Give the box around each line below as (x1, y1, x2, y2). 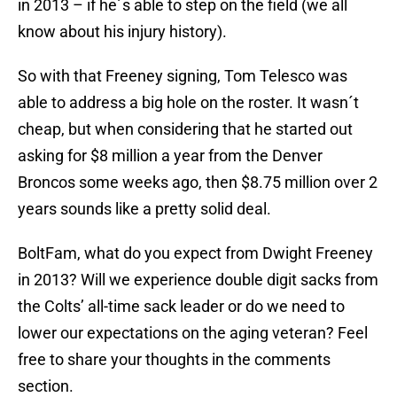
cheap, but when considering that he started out (18, 120, 353, 139)
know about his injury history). (18, 22, 227, 42)
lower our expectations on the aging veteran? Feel (18, 323, 368, 343)
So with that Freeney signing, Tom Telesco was (18, 66, 347, 86)
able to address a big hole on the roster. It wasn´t (18, 93, 359, 113)
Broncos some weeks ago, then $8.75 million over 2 (18, 173, 378, 192)
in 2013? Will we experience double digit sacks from (18, 270, 378, 290)
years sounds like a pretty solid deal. (18, 199, 271, 219)
